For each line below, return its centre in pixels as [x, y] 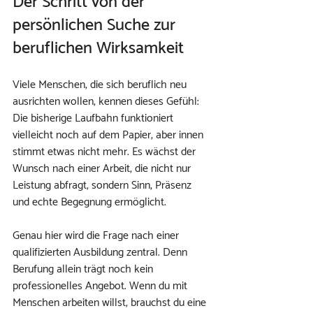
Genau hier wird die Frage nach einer [97, 236]
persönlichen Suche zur [96, 26]
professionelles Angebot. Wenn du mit [101, 286]
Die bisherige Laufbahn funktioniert [94, 118]
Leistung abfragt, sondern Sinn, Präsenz [103, 185]
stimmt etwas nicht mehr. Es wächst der [105, 152]
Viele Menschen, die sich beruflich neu [101, 85]
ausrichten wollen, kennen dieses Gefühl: [107, 102]
